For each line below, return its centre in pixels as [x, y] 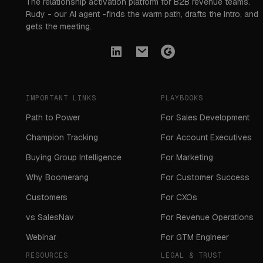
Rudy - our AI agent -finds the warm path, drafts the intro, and [142, 14]
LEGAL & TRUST [191, 256]
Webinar [41, 237]
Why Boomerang [58, 178]
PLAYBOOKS [182, 98]
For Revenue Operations [207, 218]
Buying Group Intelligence [74, 158]
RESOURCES [47, 256]
